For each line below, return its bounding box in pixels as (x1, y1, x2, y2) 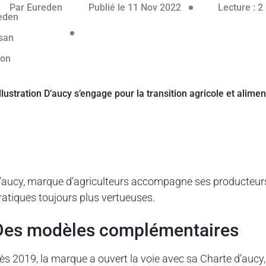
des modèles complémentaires (4, 219, 239, 240)
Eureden (26, 2, 62, 14)
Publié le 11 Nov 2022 (88, 2, 181, 14)
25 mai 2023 (180, 1, 233, 13)
